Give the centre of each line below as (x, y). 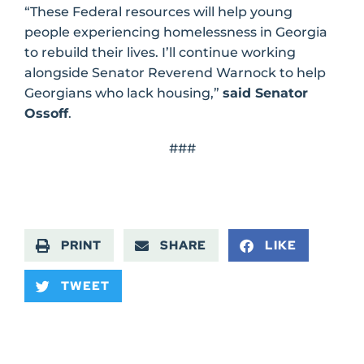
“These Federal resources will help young (158, 11)
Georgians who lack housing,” (123, 93)
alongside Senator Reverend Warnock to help (175, 72)
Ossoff (46, 113)
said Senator (265, 93)
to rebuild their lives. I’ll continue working (160, 52)
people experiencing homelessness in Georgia (176, 32)
